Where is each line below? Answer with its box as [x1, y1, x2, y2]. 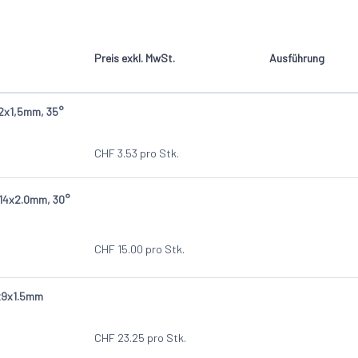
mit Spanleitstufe [219, 54, 303, 68]
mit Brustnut [219, 30, 280, 44]
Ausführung [269, 51, 324, 66]
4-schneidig [219, 6, 276, 20]
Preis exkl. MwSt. [94, 51, 175, 66]
